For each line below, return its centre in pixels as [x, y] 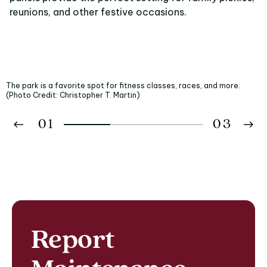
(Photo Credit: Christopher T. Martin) [73, 95]
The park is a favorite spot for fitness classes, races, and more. [123, 86]
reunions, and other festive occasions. [98, 12]
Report [73, 241]
